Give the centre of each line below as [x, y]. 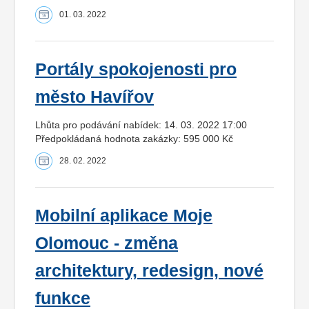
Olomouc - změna [107, 243]
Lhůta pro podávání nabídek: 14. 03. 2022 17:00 [141, 125]
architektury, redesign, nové [149, 271]
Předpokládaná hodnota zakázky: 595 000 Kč [134, 139]
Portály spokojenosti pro [136, 70]
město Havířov [94, 97]
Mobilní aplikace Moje [124, 216]
